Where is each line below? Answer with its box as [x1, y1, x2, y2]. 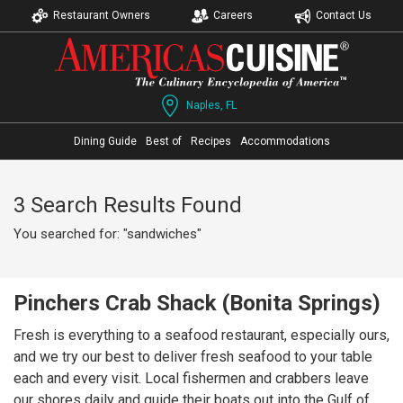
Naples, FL [185, 99, 237, 112]
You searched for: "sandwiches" [13, 226, 201, 242]
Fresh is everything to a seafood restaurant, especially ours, [13, 327, 390, 344]
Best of [145, 135, 182, 148]
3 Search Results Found [13, 193, 242, 218]
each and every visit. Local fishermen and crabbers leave [13, 370, 369, 387]
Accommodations [239, 135, 330, 148]
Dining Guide [73, 135, 137, 148]
